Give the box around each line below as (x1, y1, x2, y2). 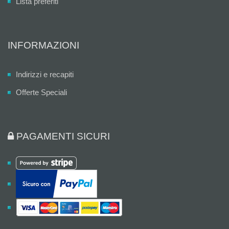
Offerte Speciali (16, 88, 67, 97)
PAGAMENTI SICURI (14, 131, 110, 142)
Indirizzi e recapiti (16, 70, 74, 79)
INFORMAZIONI (8, 40, 79, 51)
